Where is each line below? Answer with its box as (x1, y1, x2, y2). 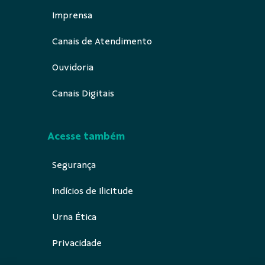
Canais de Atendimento (52, 35, 152, 47)
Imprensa (52, 9, 92, 21)
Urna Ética (52, 211, 96, 222)
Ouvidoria (52, 62, 93, 73)
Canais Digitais (52, 88, 114, 99)
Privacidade (52, 237, 102, 248)
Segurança (52, 159, 96, 170)
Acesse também (47, 130, 125, 142)
